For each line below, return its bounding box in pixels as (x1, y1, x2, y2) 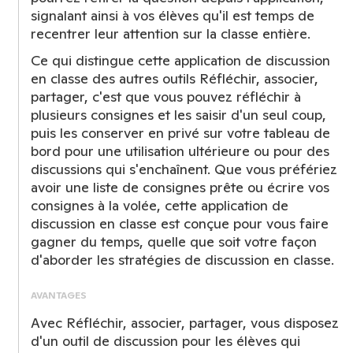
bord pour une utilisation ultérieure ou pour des (31, 142, 329, 160)
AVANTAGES (31, 289, 87, 301)
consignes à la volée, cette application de (31, 196, 288, 214)
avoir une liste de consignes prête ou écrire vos (31, 178, 329, 196)
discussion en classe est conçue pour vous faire (31, 214, 329, 232)
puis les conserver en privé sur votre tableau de (31, 124, 330, 142)
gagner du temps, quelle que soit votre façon (31, 232, 317, 251)
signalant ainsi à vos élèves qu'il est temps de (31, 6, 314, 24)
